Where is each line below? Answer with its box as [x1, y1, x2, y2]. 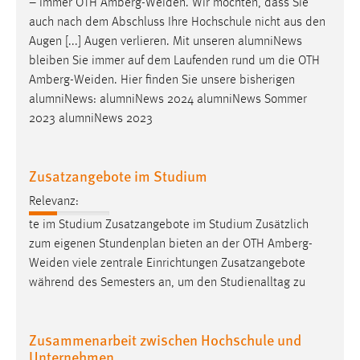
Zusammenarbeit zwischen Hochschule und [29, 329, 301, 350]
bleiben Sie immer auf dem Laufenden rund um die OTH [29, 54, 320, 67]
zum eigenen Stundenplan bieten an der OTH [29, 237, 268, 251]
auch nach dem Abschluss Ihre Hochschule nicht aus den [29, 15, 325, 29]
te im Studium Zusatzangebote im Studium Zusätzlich [29, 218, 309, 231]
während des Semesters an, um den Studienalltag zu [29, 276, 305, 289]
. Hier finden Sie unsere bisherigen [114, 73, 295, 87]
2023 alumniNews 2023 [29, 112, 153, 125]
